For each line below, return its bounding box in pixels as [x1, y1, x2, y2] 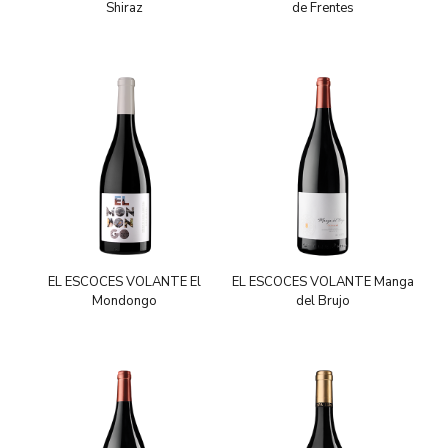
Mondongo [92, 292, 158, 311]
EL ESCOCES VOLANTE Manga [232, 273, 415, 292]
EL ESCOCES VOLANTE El [48, 273, 202, 292]
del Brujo [296, 292, 351, 311]
